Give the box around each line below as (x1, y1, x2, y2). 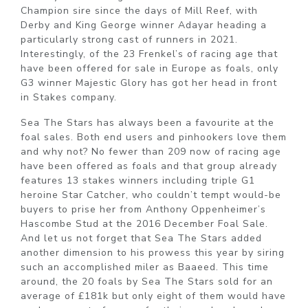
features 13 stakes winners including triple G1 (21, 173, 255, 187)
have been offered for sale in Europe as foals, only (21, 61, 278, 75)
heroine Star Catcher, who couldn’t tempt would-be (21, 188, 281, 201)
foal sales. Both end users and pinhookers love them (21, 130, 287, 144)
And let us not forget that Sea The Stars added (21, 231, 262, 245)
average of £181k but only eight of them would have (21, 289, 286, 302)
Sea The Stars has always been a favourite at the (21, 115, 274, 129)
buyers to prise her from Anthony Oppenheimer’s (21, 202, 266, 216)
